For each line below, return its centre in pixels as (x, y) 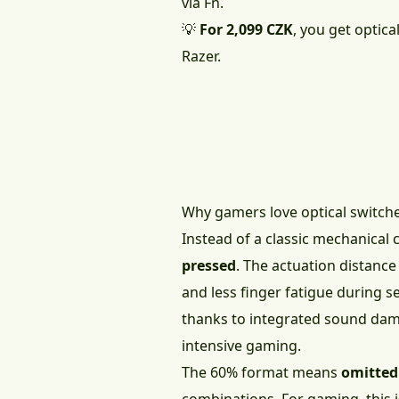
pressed (209, 266)
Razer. (201, 57)
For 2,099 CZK (246, 30)
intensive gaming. (241, 346)
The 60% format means (261, 373)
